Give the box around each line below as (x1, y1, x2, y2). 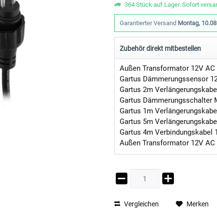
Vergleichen (123, 200, 159, 208)
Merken (186, 200, 209, 208)
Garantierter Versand (120, 19, 178, 27)
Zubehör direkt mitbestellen (120, 45, 201, 52)
